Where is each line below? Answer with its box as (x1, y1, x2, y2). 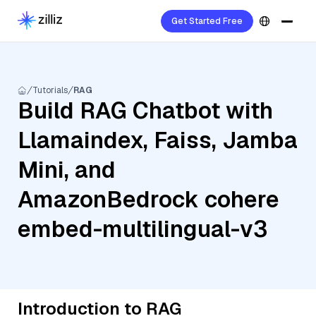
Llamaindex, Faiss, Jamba (18, 126, 298, 154)
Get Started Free (171, 16, 243, 27)
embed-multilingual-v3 (18, 214, 267, 243)
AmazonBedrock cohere (18, 185, 279, 214)
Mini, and (18, 155, 116, 184)
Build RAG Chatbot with (18, 96, 273, 125)
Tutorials (32, 85, 68, 96)
